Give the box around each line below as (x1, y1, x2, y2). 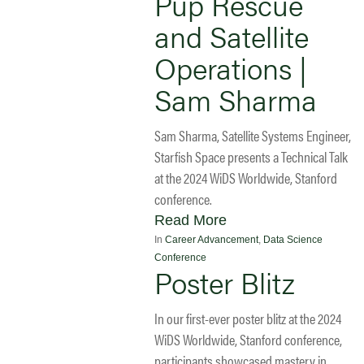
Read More (154, 211, 227, 228)
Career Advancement (165, 233, 258, 245)
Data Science (263, 233, 323, 245)
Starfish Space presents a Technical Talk (154, 145, 348, 167)
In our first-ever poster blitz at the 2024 (154, 307, 341, 328)
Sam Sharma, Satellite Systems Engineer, (154, 124, 351, 145)
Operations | (154, 45, 307, 89)
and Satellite (154, 14, 309, 57)
